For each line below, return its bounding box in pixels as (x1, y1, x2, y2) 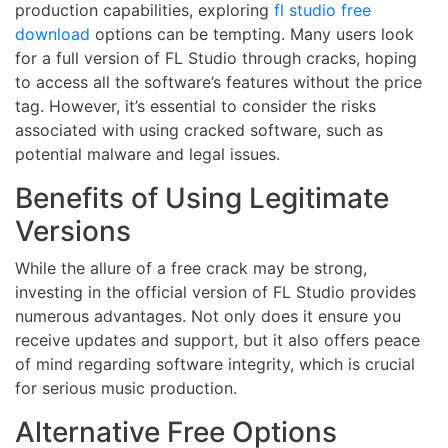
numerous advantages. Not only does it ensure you (15, 306, 401, 327)
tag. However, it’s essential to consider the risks (15, 96, 376, 117)
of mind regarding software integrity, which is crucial (15, 354, 415, 375)
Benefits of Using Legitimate (15, 181, 389, 216)
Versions (15, 214, 131, 249)
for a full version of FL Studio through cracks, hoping (15, 48, 417, 69)
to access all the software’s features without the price (15, 72, 422, 93)
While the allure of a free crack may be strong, (15, 258, 367, 279)
